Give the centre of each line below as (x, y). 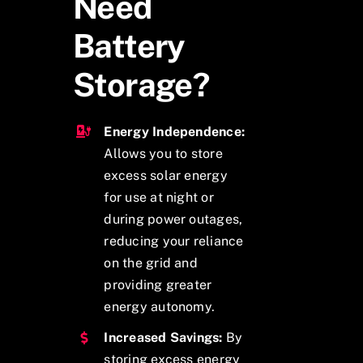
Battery (129, 45)
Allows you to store (163, 153)
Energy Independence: (175, 131)
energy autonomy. (160, 306)
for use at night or (159, 197)
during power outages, (173, 219)
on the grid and (151, 263)
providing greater (158, 284)
